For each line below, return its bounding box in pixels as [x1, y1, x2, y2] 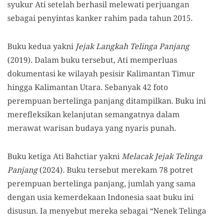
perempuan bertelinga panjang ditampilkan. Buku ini [7, 95, 206, 106]
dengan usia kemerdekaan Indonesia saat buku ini [7, 191, 194, 202]
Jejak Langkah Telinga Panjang [75, 40, 189, 52]
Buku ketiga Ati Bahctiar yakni [7, 150, 122, 162]
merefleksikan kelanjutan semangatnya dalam [7, 109, 180, 120]
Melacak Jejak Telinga [122, 150, 202, 162]
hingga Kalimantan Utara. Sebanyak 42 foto [7, 81, 168, 92]
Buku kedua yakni [7, 40, 75, 52]
